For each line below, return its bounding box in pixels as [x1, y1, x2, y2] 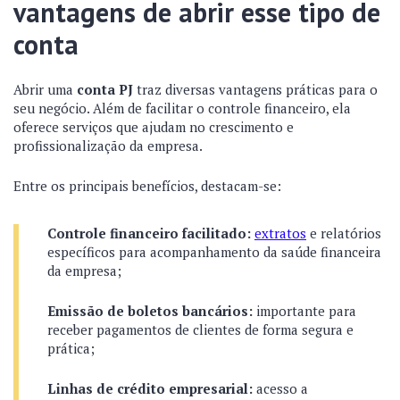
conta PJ [77, 80, 133, 98]
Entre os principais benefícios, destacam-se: [13, 177, 281, 195]
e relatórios [306, 224, 381, 242]
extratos [254, 224, 306, 242]
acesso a [253, 379, 308, 397]
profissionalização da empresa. [13, 137, 205, 154]
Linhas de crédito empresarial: [47, 379, 253, 397]
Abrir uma [13, 80, 77, 98]
